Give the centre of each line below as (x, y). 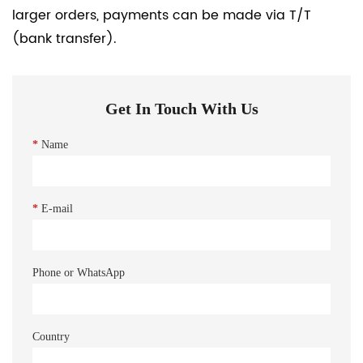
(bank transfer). (64, 39)
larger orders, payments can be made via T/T (162, 16)
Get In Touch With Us (181, 109)
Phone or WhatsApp (79, 273)
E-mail (56, 209)
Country (51, 337)
